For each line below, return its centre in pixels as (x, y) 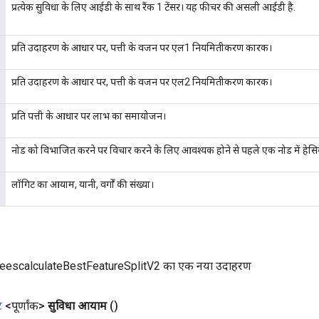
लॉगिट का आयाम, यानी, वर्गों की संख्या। (83, 184)
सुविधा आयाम (77, 305)
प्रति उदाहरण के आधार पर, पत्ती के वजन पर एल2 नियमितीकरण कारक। (142, 82)
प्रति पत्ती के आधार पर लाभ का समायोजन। (89, 116)
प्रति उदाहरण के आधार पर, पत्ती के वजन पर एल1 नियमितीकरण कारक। (142, 47)
